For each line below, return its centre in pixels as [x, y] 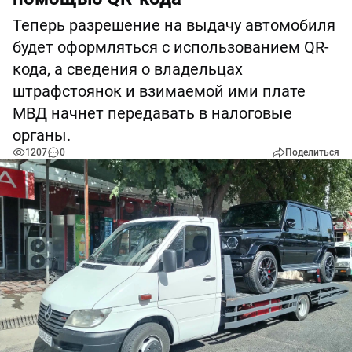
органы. [42, 135]
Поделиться [312, 152]
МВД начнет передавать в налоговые [152, 113]
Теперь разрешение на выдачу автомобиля [174, 25]
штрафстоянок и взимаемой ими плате [159, 91]
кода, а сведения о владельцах [128, 69]
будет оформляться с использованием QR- [171, 47]
